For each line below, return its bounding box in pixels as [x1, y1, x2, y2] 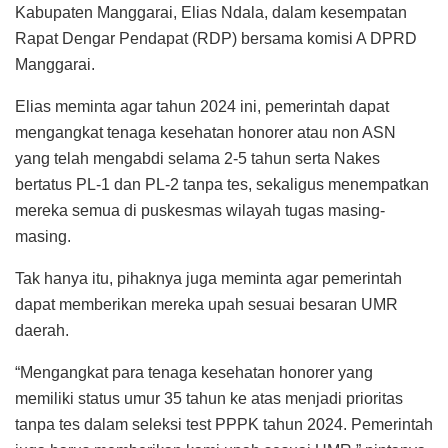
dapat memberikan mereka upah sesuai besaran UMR [15, 295, 398, 313]
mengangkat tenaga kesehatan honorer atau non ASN [15, 123, 396, 141]
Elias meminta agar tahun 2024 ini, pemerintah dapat [15, 97, 389, 115]
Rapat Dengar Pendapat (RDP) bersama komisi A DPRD [15, 29, 417, 47]
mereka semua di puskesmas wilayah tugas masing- [15, 201, 385, 219]
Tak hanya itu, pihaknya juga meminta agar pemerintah [15, 269, 402, 287]
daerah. [15, 321, 69, 339]
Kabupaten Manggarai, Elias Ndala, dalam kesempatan [15, 3, 407, 21]
